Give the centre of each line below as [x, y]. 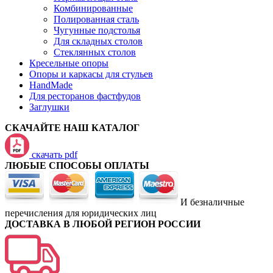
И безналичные [211, 202]
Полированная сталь [96, 19]
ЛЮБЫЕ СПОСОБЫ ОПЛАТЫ [77, 165]
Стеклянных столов [95, 52]
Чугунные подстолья [97, 30]
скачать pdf [55, 154]
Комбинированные [93, 8]
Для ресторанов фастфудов [85, 96]
